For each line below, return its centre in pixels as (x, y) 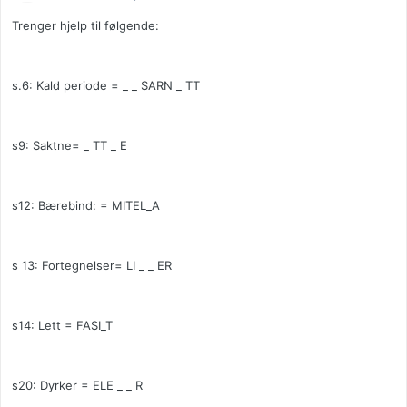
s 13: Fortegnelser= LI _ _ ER (92, 266)
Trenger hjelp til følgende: (85, 26)
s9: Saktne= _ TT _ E (69, 146)
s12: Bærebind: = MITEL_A (86, 206)
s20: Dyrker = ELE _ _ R (77, 386)
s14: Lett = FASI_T (62, 326)
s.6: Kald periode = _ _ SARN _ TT (106, 86)
